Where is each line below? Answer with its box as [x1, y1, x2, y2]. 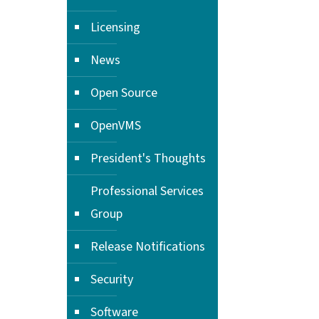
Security [90, 271, 133, 288]
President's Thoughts [90, 150, 206, 167]
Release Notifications [90, 238, 205, 256]
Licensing [90, 19, 140, 36]
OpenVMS [90, 117, 141, 135]
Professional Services [90, 182, 204, 200]
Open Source [90, 84, 157, 102]
